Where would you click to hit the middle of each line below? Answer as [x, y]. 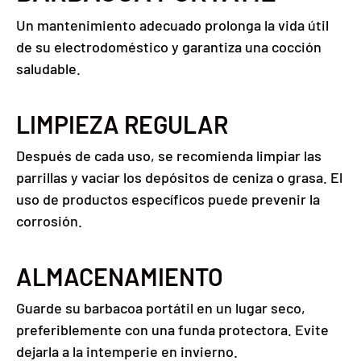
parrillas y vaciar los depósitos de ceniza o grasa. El [179, 178]
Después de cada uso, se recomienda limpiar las [169, 156]
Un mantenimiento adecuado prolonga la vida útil [172, 25]
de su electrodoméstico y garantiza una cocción [169, 47]
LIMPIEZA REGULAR [122, 124]
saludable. [48, 69]
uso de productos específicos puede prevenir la [168, 199]
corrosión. [49, 221]
